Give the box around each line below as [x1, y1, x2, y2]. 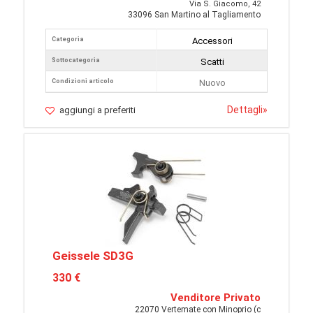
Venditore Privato [170, 291, 261, 305]
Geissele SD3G [52, 249, 133, 263]
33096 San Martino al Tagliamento [128, 10, 261, 20]
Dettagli [227, 104, 263, 116]
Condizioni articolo [52, 78, 114, 85]
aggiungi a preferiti [59, 105, 136, 116]
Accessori [191, 36, 233, 47]
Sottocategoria [52, 57, 100, 64]
